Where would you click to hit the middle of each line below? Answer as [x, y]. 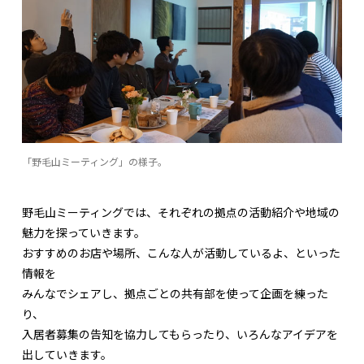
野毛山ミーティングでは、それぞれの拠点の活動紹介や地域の [181, 212]
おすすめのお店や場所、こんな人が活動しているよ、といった [181, 253]
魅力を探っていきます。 [84, 233]
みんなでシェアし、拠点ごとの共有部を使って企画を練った [175, 294]
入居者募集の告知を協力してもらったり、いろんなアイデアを [180, 334]
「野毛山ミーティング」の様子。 [95, 162]
